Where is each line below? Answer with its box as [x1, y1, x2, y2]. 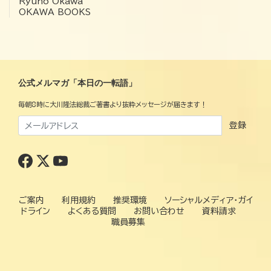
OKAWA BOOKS [19, 7, 91, 16]
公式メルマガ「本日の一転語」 [18, 77, 137, 88]
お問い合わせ [134, 207, 184, 216]
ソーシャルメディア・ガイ [164, 196, 253, 205]
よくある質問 [68, 207, 116, 216]
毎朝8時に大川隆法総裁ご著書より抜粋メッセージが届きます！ [18, 100, 207, 108]
